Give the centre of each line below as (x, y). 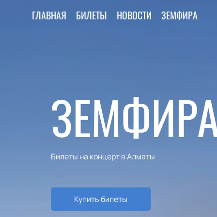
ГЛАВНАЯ (49, 15)
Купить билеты (101, 199)
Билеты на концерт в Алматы (103, 156)
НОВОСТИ (134, 15)
